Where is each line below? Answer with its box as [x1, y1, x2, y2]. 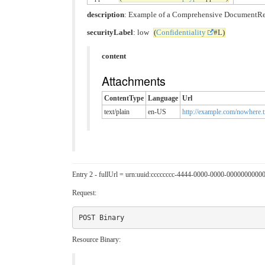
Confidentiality [156, 28, 206, 37]
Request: [72, 189, 96, 198]
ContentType [104, 94, 144, 103]
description [87, 10, 124, 19]
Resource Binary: [72, 235, 121, 244]
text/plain [104, 108, 130, 117]
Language [148, 94, 178, 103]
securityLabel [87, 28, 133, 37]
